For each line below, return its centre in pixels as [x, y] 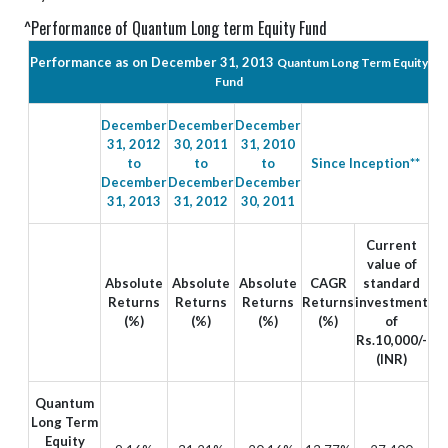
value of [391, 263]
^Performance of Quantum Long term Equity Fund [175, 27]
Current [391, 244]
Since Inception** [365, 162]
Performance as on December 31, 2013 [153, 61]
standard [391, 282]
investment [391, 301]
